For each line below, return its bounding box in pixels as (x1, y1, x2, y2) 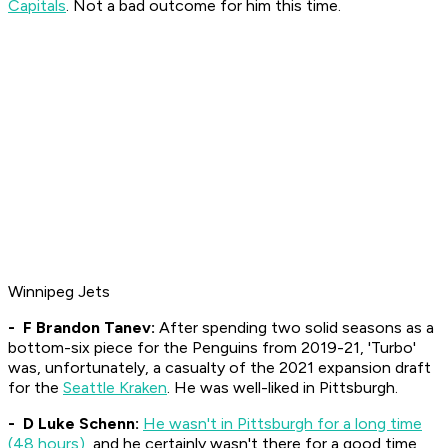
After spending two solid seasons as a (159, 318, 434, 338)
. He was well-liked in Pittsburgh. (167, 378, 398, 398)
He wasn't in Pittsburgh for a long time (143, 414, 422, 434)
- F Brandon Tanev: (8, 318, 159, 338)
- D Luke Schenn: (8, 414, 139, 434)
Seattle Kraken (63, 378, 167, 398)
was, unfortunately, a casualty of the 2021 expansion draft (8, 358, 431, 378)
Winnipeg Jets (8, 282, 110, 302)
